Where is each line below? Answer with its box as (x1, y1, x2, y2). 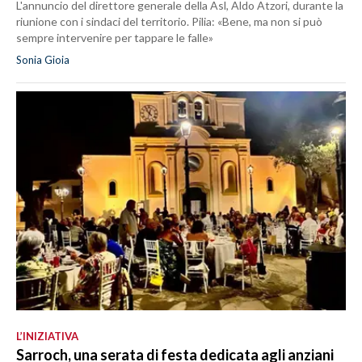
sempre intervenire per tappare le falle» (16, 30, 213, 44)
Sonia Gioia (16, 53, 69, 66)
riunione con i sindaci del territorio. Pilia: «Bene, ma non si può (16, 14, 322, 28)
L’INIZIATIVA (16, 330, 78, 343)
